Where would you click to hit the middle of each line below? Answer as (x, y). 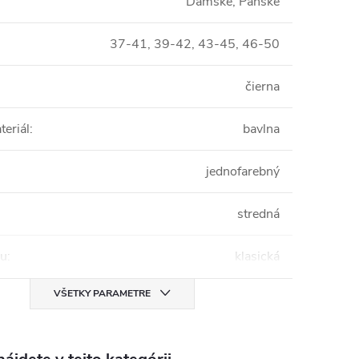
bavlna (261, 129)
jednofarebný (243, 172)
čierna (262, 87)
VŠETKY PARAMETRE (102, 294)
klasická (257, 257)
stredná (258, 214)
